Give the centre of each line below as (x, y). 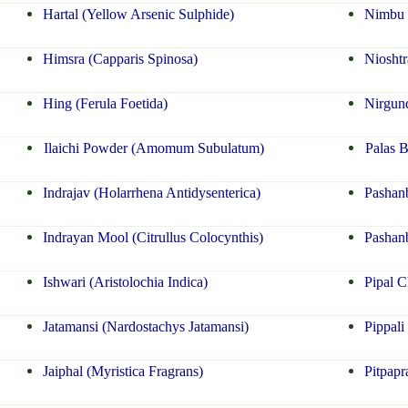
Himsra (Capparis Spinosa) (120, 59)
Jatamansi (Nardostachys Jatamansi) (145, 327)
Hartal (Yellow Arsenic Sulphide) (138, 15)
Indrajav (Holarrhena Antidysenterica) (151, 193)
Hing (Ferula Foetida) (105, 104)
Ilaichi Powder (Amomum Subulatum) (153, 148)
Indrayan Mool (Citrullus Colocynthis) (153, 238)
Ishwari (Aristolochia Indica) (125, 282)
